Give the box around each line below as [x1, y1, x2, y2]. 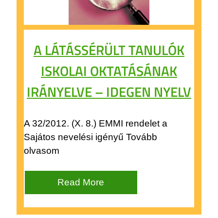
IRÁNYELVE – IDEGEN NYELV [27, 81, 191, 102]
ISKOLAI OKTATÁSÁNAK [41, 60, 177, 81]
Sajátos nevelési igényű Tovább [23, 131, 157, 142]
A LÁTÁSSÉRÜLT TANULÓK [34, 39, 184, 60]
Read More [57, 177, 105, 187]
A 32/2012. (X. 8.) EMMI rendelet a [23, 118, 167, 128]
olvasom [23, 145, 59, 156]
